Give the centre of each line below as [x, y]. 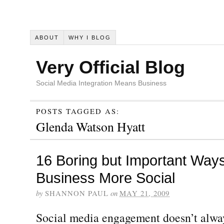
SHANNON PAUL [77, 193]
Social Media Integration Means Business [101, 83]
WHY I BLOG [89, 37]
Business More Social [105, 178]
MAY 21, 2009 [144, 193]
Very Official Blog [110, 67]
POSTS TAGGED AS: [78, 111]
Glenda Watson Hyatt [90, 126]
